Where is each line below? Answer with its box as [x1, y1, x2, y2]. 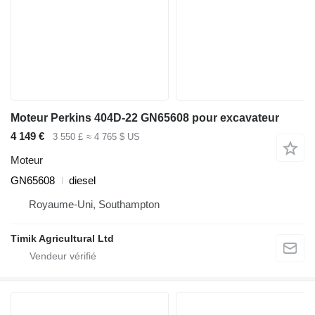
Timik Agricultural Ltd [11, 233, 114, 245]
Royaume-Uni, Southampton [29, 198, 160, 211]
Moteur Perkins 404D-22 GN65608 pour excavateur [11, 111, 279, 124]
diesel [69, 174, 96, 187]
